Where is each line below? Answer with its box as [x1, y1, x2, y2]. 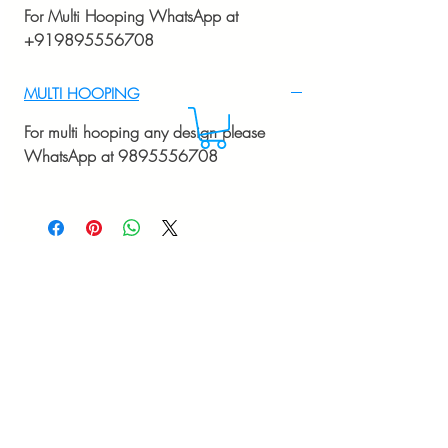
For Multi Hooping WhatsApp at [24, 4, 238, 27]
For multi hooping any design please [24, 120, 265, 143]
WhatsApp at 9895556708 [24, 144, 218, 167]
